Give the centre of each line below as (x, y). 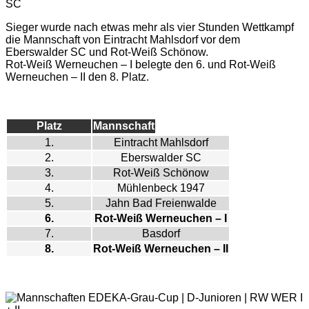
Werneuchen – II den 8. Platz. (77, 77)
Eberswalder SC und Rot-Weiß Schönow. (107, 52)
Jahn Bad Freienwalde (161, 203)
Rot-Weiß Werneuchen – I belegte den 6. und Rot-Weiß (141, 65)
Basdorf (161, 234)
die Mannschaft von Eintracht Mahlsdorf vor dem (123, 40)
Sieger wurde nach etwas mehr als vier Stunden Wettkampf (150, 28)
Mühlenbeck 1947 (161, 188)
